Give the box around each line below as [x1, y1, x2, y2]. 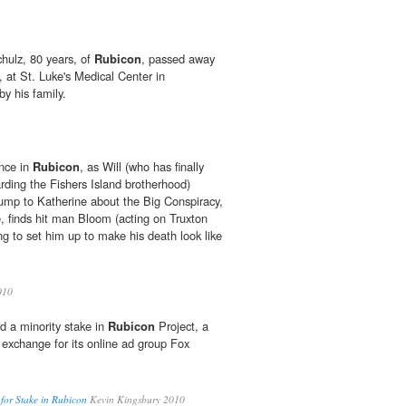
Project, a [155, 317, 208, 335]
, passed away [141, 50, 215, 68]
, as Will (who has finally [80, 158, 204, 176]
